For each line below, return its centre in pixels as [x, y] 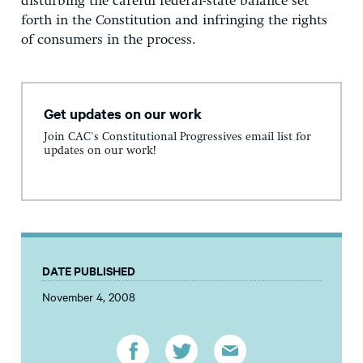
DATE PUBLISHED [89, 271]
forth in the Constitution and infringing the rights [174, 20]
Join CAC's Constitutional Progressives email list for [177, 137]
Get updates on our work [123, 113]
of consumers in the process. [109, 40]
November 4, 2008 [89, 297]
